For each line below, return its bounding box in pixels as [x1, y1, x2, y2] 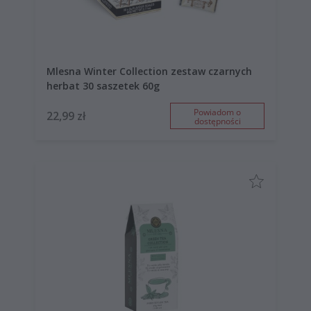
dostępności [194, 115, 241, 127]
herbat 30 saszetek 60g [47, 78, 160, 92]
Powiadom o [194, 106, 241, 118]
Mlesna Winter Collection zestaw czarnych [47, 64, 252, 78]
